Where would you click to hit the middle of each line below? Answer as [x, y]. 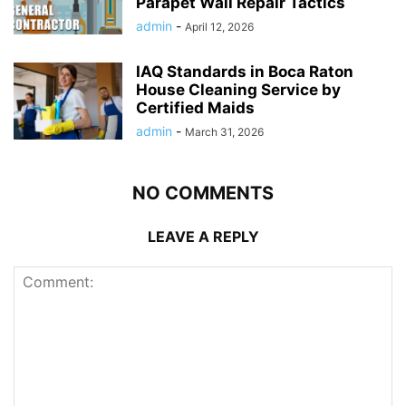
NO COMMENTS [203, 193]
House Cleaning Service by [238, 89]
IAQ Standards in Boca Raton [245, 71]
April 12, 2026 [219, 26]
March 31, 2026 [224, 131]
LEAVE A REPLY [203, 236]
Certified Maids [195, 107]
